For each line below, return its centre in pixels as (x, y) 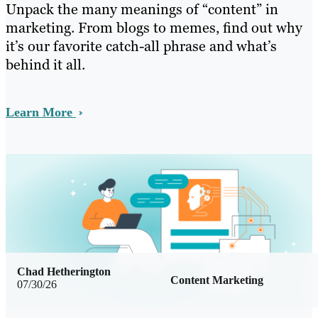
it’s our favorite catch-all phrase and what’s (141, 46)
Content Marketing (217, 280)
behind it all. (45, 64)
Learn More (41, 112)
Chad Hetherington (64, 271)
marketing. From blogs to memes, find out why (154, 27)
